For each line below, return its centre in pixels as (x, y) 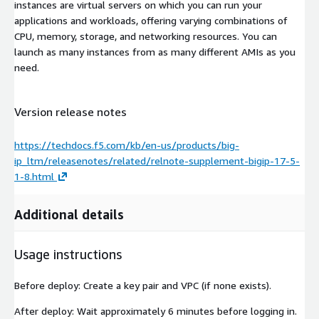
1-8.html (34, 177)
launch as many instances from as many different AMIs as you (155, 51)
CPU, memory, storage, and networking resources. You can (146, 36)
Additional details (69, 215)
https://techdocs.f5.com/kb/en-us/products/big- (127, 145)
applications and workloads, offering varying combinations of (151, 20)
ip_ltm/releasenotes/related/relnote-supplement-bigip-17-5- (157, 161)
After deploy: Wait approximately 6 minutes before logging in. (156, 311)
